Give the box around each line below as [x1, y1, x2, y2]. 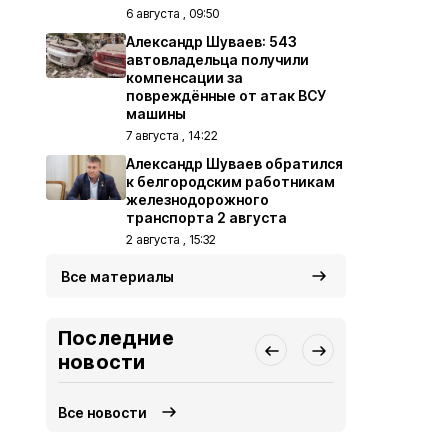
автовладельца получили [126, 51, 309, 68]
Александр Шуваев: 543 [126, 33, 297, 50]
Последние [58, 326, 174, 350]
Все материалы [61, 268, 174, 285]
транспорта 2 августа [126, 209, 287, 226]
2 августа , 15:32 [126, 232, 216, 247]
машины [126, 105, 186, 122]
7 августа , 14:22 [126, 128, 218, 143]
